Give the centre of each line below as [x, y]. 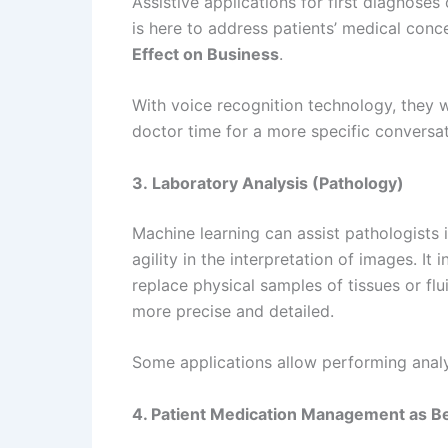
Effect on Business [205, 53]
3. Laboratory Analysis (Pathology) [268, 182]
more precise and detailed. [233, 310]
